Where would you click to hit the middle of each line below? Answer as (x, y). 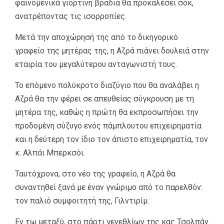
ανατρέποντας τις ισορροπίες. (71, 16)
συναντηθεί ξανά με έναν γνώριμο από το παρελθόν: (109, 187)
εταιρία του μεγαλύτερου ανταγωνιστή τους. (96, 64)
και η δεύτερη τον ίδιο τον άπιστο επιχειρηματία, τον (111, 139)
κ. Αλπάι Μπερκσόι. (50, 152)
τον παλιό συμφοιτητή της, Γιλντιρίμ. (82, 200)
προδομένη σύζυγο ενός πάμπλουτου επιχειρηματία (108, 125)
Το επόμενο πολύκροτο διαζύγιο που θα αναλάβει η (107, 85)
